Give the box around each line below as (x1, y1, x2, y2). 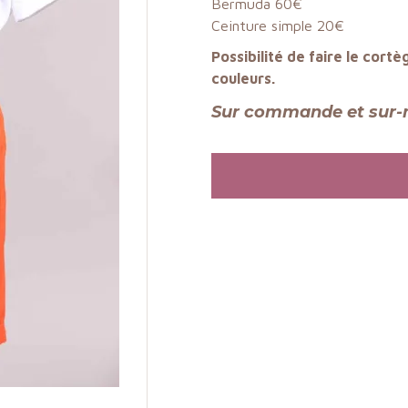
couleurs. (210, 69, 275, 87)
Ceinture (210, 16, 271, 34)
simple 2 (270, 16, 325, 34)
